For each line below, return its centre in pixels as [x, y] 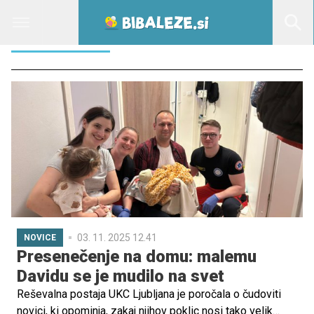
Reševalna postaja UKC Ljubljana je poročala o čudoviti [149, 294]
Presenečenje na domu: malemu [137, 257]
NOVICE [40, 238]
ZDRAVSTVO [61, 21]
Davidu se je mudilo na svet [121, 277]
